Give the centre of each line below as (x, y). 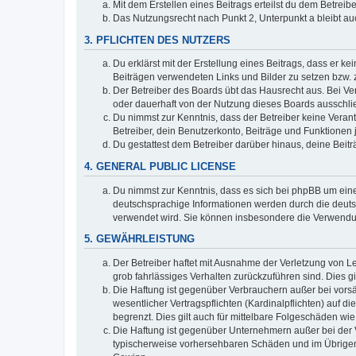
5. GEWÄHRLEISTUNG (139, 240)
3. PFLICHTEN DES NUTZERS (157, 40)
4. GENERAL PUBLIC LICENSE (160, 167)
